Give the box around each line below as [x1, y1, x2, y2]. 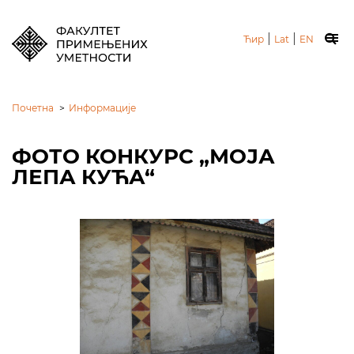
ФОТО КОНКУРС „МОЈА [12, 144, 275, 169]
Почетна [12, 102, 54, 114]
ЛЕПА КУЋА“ [12, 164, 155, 190]
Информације [69, 102, 136, 114]
